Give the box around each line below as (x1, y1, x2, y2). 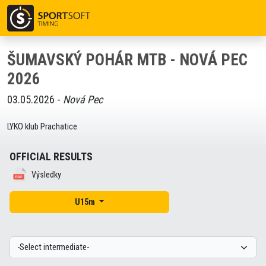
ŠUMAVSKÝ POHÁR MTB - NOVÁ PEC (7, 50, 248, 69)
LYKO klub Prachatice (7, 122, 77, 132)
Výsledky (31, 169, 61, 180)
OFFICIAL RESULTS (9, 150, 93, 163)
